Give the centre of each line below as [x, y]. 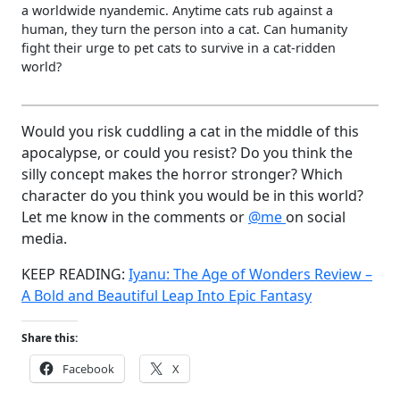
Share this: [50, 337]
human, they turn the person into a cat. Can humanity [184, 29]
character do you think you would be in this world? [192, 195]
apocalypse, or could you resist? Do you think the [187, 152]
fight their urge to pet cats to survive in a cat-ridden [179, 47]
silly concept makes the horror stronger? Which [182, 174]
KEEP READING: [75, 274]
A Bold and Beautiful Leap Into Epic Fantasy [167, 295]
